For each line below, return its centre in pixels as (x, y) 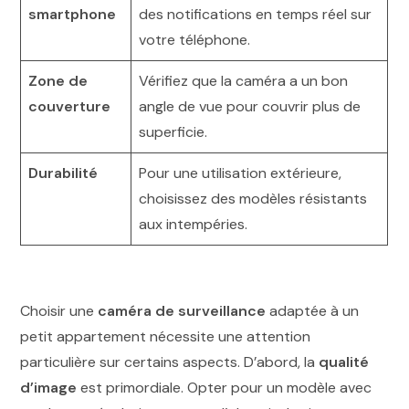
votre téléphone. (195, 40)
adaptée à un (313, 310)
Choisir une (59, 310)
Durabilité (63, 173)
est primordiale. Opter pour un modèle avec (225, 387)
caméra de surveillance (182, 310)
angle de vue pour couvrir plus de (250, 107)
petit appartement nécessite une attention (166, 336)
